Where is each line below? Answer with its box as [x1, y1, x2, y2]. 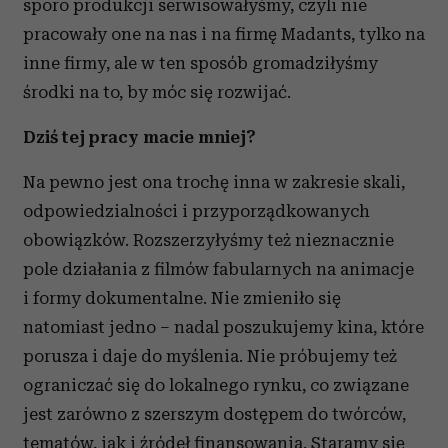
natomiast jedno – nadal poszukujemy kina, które [23, 317, 424, 337]
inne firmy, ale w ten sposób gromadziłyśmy [23, 53, 378, 73]
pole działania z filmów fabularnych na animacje [23, 259, 414, 279]
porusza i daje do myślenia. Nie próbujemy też [23, 346, 397, 366]
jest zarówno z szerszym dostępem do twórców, [23, 404, 406, 424]
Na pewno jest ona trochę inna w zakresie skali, [23, 172, 405, 192]
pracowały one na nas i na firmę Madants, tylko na [23, 24, 425, 44]
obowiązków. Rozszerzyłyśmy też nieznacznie [23, 230, 394, 250]
